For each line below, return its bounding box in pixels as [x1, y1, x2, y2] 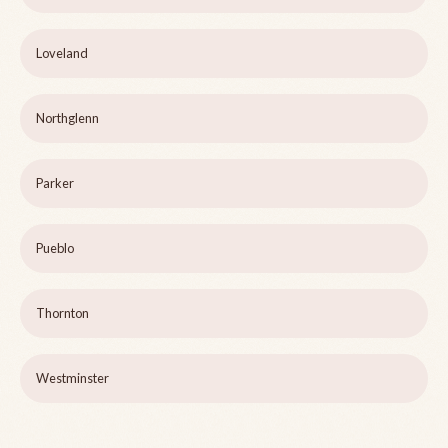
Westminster [36, 370, 109, 387]
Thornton [36, 305, 89, 322]
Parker [36, 175, 74, 192]
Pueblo [36, 240, 74, 257]
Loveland [36, 45, 88, 62]
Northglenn [36, 110, 99, 127]
